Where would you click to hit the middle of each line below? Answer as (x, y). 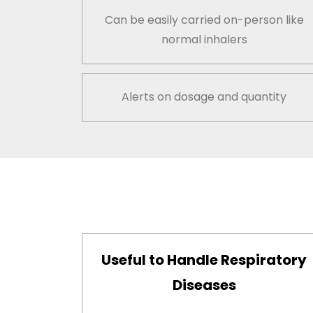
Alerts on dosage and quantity (204, 97)
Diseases (204, 285)
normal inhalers (204, 40)
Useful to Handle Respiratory (204, 260)
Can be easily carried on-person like (204, 20)
